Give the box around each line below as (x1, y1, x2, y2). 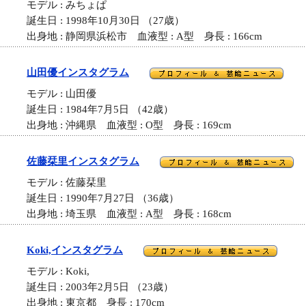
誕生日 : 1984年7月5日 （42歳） (27, 104, 173, 115)
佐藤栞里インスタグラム (27, 156, 139, 167)
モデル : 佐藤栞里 (27, 177, 117, 189)
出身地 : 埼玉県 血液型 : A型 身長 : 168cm (27, 208, 232, 220)
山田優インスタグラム (27, 67, 129, 78)
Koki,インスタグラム (27, 245, 123, 255)
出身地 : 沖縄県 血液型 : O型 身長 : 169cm (27, 120, 232, 131)
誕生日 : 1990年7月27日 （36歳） (27, 193, 179, 204)
